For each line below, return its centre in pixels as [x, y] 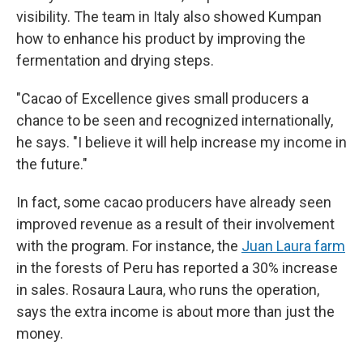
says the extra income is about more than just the [175, 312]
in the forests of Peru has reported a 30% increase [177, 268]
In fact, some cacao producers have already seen [174, 203]
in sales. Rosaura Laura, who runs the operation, [168, 290]
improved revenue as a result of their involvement [175, 224]
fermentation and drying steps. [115, 61]
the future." [52, 164]
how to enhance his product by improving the [161, 39]
